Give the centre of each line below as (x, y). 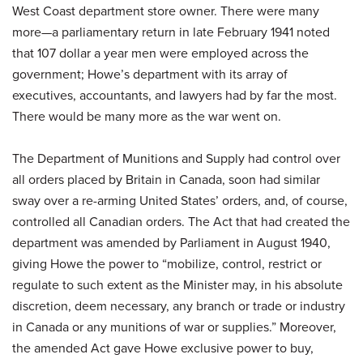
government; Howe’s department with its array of (150, 74)
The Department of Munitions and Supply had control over (176, 158)
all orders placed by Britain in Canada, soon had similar (166, 179)
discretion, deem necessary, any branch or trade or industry (179, 305)
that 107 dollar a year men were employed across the (160, 53)
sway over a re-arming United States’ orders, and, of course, (180, 200)
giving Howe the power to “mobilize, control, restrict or (167, 263)
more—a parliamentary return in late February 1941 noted (171, 32)
